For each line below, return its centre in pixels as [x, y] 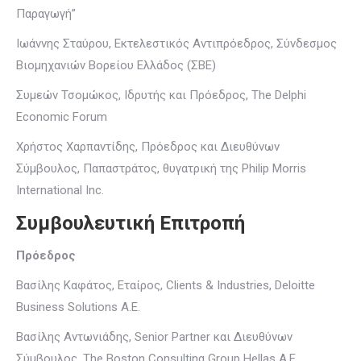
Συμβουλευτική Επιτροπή [131, 223]
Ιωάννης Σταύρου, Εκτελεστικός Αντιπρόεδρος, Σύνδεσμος [176, 44]
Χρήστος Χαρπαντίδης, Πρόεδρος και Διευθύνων [148, 147]
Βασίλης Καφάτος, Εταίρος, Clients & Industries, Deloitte [166, 285]
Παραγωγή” [46, 14]
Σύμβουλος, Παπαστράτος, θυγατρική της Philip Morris [161, 168]
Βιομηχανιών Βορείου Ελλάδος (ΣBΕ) [116, 65]
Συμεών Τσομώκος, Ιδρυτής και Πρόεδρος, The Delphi [161, 95]
